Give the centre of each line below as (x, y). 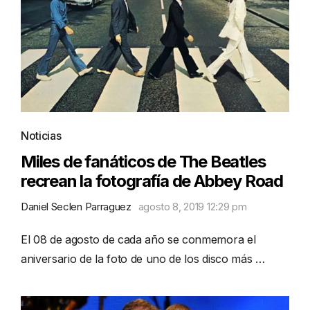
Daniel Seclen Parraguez (76, 207)
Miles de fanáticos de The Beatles (143, 162)
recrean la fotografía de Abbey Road (152, 181)
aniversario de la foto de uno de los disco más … (143, 259)
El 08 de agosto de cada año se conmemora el (138, 240)
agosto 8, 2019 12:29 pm (192, 207)
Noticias (41, 136)
